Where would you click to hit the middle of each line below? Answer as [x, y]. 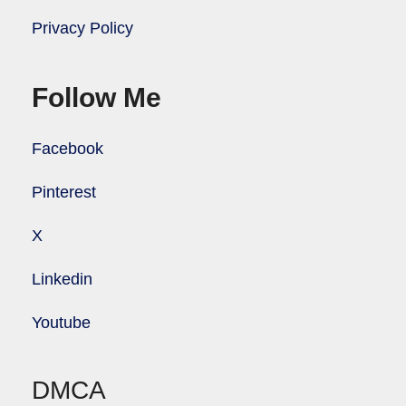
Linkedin [62, 280]
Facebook [68, 149]
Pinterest [64, 193]
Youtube [61, 323]
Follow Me [97, 98]
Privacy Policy [82, 29]
